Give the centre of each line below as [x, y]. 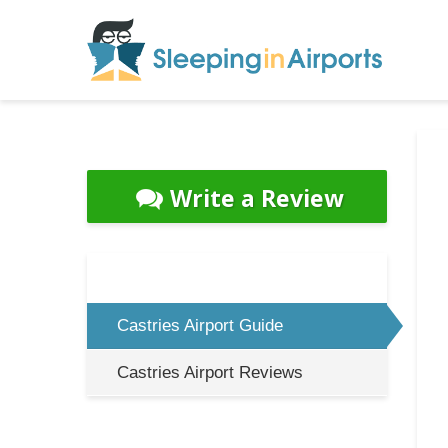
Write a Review [257, 198]
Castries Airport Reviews [210, 372]
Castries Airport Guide [200, 325]
